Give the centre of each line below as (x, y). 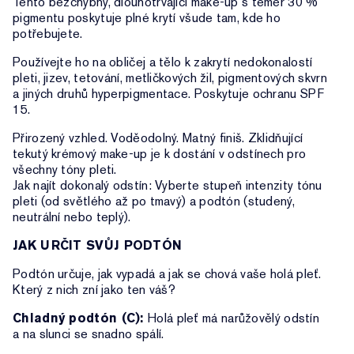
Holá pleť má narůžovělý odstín (232, 318)
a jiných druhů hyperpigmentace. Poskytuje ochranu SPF (168, 94)
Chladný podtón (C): (78, 318)
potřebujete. (48, 34)
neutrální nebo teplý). (72, 217)
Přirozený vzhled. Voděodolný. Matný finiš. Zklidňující (158, 138)
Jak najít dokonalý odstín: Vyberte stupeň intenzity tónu (168, 185)
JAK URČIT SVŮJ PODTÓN (98, 245)
